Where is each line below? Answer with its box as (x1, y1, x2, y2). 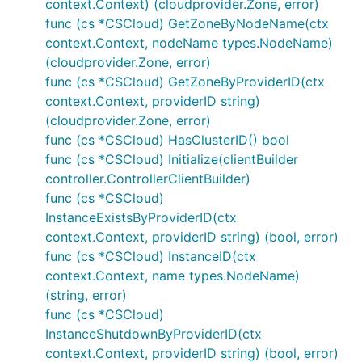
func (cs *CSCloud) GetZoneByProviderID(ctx (45, 74, 325, 90)
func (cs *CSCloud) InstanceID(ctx (45, 248, 256, 264)
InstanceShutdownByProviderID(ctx (45, 326, 262, 342)
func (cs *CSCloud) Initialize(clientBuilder (45, 151, 298, 167)
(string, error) (45, 287, 127, 303)
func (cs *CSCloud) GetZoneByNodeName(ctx (45, 15, 329, 32)
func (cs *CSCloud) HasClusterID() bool (45, 132, 289, 148)
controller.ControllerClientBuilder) (45, 170, 250, 187)
